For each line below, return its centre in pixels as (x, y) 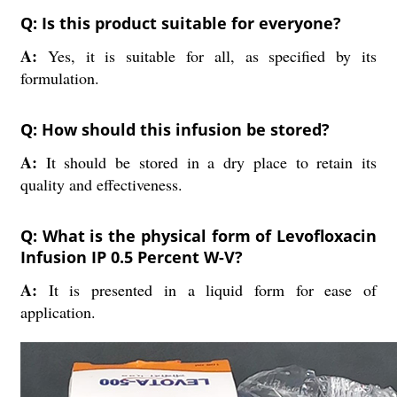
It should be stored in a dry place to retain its (211, 162)
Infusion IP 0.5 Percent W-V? (131, 257)
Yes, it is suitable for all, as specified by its (212, 56)
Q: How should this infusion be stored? (175, 129)
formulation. (59, 78)
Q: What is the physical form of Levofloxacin (198, 236)
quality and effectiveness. (101, 184)
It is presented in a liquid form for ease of (213, 290)
